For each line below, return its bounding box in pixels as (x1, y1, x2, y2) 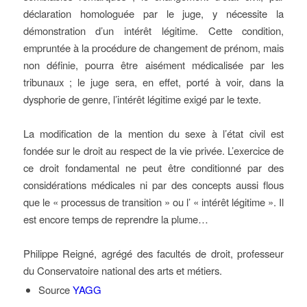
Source (38, 282, 70, 297)
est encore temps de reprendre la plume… (23, 212, 208, 226)
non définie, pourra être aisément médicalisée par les (23, 58, 284, 72)
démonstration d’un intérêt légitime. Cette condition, (23, 23, 284, 38)
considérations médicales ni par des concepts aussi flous (23, 177, 284, 192)
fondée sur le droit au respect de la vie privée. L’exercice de (23, 143, 284, 158)
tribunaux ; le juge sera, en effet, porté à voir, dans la (23, 75, 284, 89)
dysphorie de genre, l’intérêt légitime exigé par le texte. (23, 92, 261, 106)
